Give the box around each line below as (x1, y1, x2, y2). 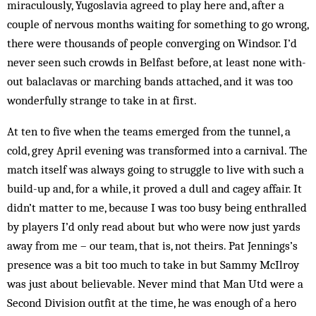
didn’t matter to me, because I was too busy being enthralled (7, 200, 307, 214)
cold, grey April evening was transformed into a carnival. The (7, 143, 308, 157)
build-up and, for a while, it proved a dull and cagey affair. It (7, 181, 302, 195)
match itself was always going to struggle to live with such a (7, 162, 304, 176)
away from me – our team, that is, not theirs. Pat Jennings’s (7, 238, 298, 253)
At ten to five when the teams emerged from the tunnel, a (7, 124, 291, 138)
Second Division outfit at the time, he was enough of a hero (7, 296, 296, 310)
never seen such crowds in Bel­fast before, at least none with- (7, 55, 306, 69)
